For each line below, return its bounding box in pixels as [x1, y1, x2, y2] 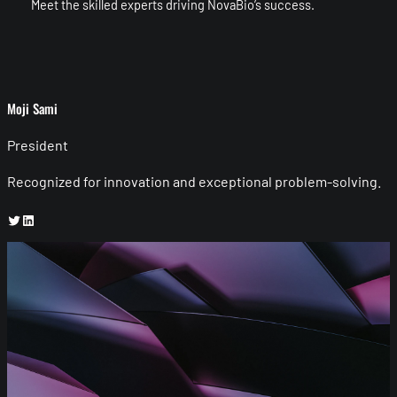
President [7, 136, 68, 153]
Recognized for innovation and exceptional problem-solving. [7, 172, 381, 190]
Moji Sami [7, 98, 58, 119]
